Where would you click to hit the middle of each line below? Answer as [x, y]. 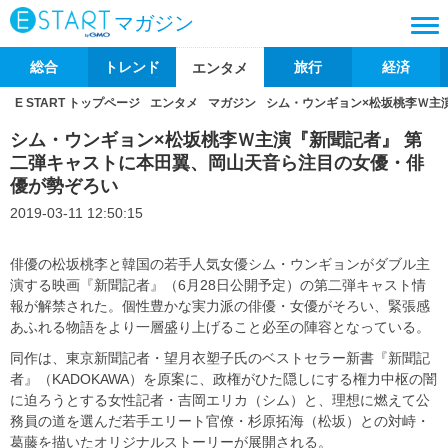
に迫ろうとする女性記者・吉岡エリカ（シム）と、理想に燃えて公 [220, 400]
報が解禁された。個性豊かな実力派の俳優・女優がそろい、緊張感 [220, 306]
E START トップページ [77, 103]
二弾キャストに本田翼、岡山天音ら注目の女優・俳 [217, 163]
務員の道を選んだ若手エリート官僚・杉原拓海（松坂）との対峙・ [220, 421]
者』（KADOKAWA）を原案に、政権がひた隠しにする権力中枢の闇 [223, 379]
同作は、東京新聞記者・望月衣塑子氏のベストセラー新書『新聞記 [220, 358]
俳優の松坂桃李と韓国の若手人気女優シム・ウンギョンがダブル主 [220, 264]
